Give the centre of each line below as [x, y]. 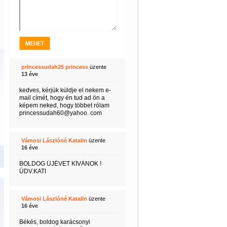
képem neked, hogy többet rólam [64, 105]
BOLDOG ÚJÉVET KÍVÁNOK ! [60, 164]
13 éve [29, 74]
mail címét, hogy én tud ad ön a [62, 98]
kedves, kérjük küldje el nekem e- [65, 90]
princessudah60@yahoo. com [60, 113]
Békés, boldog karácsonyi [54, 222]
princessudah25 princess [54, 67]
